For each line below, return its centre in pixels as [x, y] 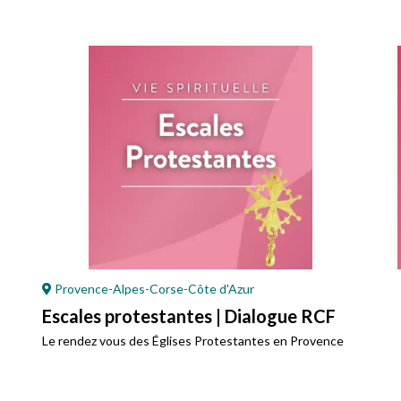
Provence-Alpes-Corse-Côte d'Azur [153, 289]
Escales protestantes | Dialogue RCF [189, 316]
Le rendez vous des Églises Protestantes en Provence [193, 341]
